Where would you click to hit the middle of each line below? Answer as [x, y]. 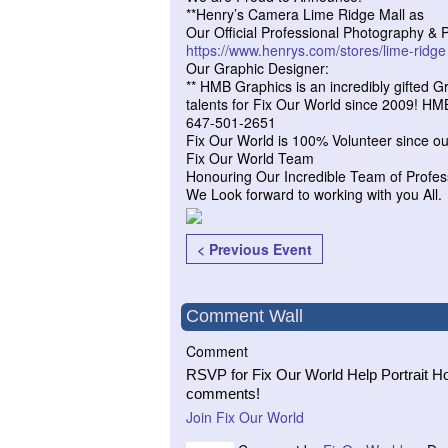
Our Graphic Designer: [259, 68]
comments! [223, 393]
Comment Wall [244, 316]
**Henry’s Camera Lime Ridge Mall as [307, 14]
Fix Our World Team [250, 158]
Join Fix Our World [245, 417]
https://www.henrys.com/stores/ [284, 50]
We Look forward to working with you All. [314, 194]
